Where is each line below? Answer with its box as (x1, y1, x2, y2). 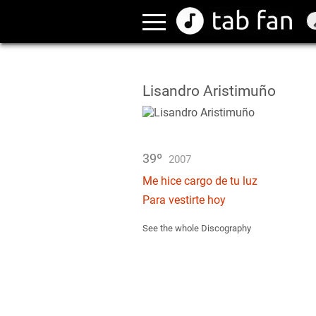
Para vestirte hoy (142, 193, 226, 207)
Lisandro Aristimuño (142, 83, 276, 99)
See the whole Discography (142, 223, 251, 233)
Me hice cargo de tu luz (142, 174, 257, 188)
